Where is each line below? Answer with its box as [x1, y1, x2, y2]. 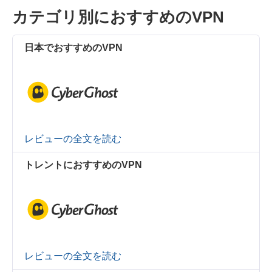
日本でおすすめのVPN [24, 42, 123, 53]
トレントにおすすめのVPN [24, 159, 143, 170]
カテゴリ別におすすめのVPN [12, 8, 224, 27]
